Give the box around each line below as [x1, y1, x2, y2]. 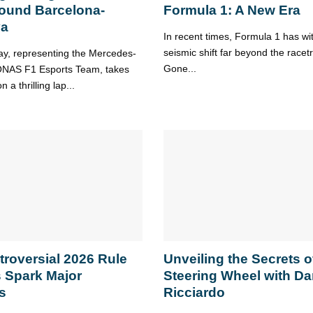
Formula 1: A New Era [163, 3, 300, 18]
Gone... [163, 63, 196, 75]
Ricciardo [163, 285, 225, 300]
